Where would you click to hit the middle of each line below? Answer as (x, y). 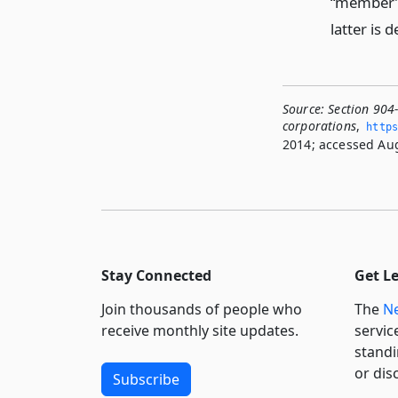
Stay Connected (156, 276)
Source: (304, 109)
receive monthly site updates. (200, 331)
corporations (319, 126)
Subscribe (146, 380)
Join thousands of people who (202, 310)
